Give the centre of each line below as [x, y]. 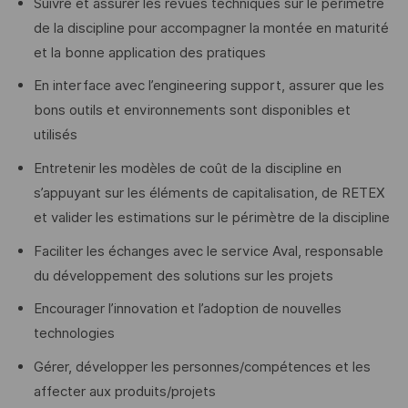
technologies [74, 334]
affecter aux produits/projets [124, 391]
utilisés [55, 135]
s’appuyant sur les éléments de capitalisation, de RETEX [209, 193]
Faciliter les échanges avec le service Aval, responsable [208, 251]
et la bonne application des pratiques [149, 52]
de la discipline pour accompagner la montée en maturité [211, 28]
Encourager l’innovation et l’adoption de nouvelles [187, 309]
